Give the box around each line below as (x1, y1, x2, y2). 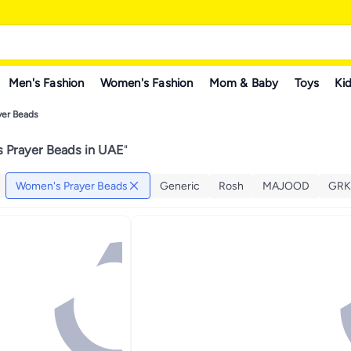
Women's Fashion (100, 75, 194, 90)
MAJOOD (262, 179, 309, 193)
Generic (160, 179, 200, 193)
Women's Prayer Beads (16, 179, 128, 193)
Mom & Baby (208, 75, 279, 90)
